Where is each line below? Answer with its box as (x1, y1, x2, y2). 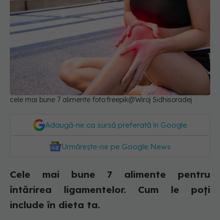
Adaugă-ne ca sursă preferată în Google (45, 120, 187, 130)
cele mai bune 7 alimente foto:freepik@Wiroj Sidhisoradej (10, 95, 192, 105)
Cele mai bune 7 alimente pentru (10, 168, 210, 181)
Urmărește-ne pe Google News (61, 142, 171, 152)
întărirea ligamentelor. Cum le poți (10, 184, 210, 196)
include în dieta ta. (10, 199, 100, 211)
